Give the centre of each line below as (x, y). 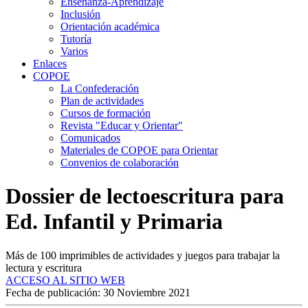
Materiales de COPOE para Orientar (139, 150)
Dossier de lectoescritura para (145, 196)
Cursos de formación (106, 113)
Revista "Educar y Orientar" (122, 125)
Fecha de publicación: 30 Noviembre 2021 (98, 292)
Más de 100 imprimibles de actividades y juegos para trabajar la (143, 255)
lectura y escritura (44, 267)
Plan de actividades (102, 101)
